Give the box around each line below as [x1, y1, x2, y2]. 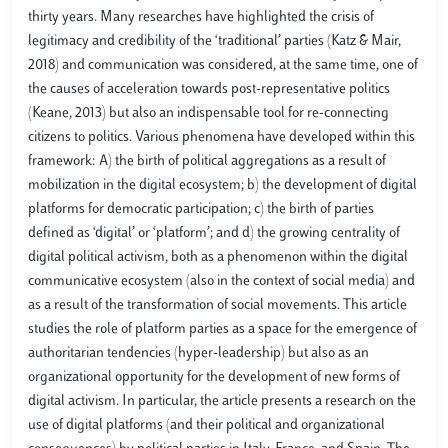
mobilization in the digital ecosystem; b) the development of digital [28, 178, 417, 193]
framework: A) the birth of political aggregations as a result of [28, 154, 386, 169]
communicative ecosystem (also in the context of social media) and [28, 274, 415, 289]
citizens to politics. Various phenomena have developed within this [28, 130, 415, 145]
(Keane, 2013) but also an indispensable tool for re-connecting [28, 106, 389, 121]
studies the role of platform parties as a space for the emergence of [28, 322, 417, 337]
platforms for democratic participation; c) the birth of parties [28, 202, 374, 217]
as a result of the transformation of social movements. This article [28, 298, 407, 313]
